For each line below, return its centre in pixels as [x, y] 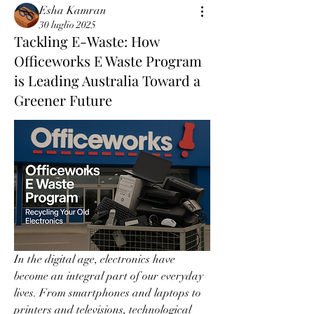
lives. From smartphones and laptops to [108, 293]
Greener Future [63, 100]
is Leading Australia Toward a [107, 80]
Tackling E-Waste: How [87, 41]
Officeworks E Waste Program [108, 61]
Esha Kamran [73, 11]
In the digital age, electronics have [95, 259]
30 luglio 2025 [68, 25]
